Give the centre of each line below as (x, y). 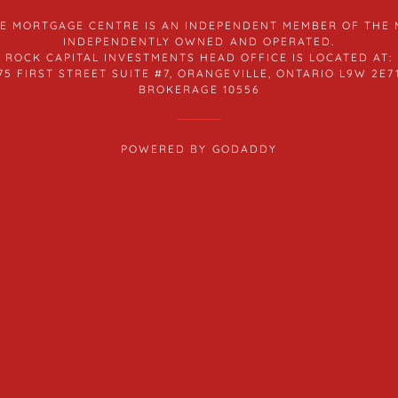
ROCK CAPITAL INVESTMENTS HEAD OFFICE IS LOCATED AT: (199, 57)
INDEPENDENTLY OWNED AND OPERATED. (199, 41)
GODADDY (244, 149)
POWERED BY (167, 149)
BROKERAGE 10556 (199, 89)
